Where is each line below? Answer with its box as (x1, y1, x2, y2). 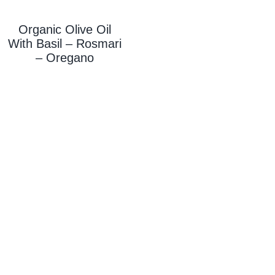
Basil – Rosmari (36, 36, 122, 50)
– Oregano (35, 50, 94, 64)
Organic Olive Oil (18, 22, 111, 36)
